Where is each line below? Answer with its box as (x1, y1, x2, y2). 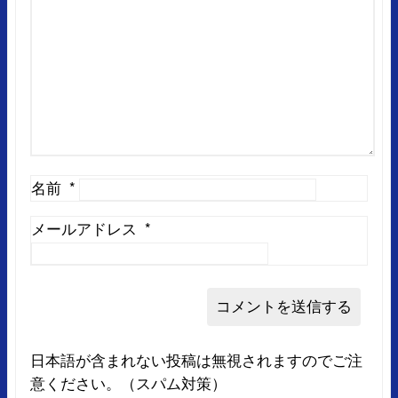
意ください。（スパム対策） (30, 371, 227, 394)
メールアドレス (31, 217, 137, 240)
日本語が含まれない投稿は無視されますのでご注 (30, 348, 362, 371)
